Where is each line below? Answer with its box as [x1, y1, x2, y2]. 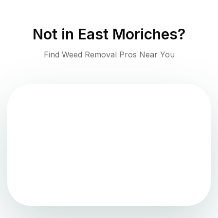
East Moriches [78, 25, 178, 43]
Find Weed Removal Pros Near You [43, 50, 175, 60]
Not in [33, 25, 78, 43]
